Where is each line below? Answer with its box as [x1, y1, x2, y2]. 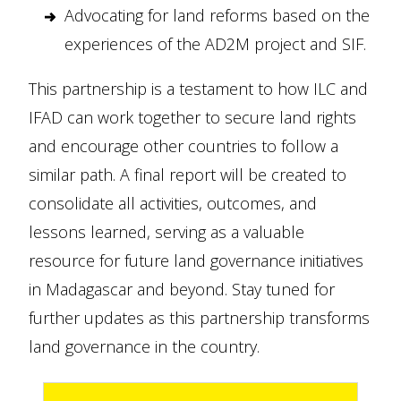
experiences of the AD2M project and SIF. [64, 33, 366, 55]
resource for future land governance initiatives [29, 250, 363, 271]
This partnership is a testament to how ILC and [29, 78, 368, 99]
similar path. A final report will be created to [29, 164, 346, 185]
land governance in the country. [29, 336, 260, 357]
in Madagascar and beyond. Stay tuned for [29, 278, 335, 300]
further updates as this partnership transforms [29, 307, 370, 328]
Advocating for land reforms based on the [64, 4, 370, 26]
